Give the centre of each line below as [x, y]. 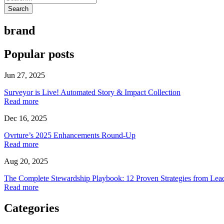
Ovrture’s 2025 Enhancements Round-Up [70, 135]
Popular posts [39, 54]
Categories [31, 208]
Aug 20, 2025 [26, 161]
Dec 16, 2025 [25, 118]
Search [18, 8]
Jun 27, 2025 [24, 75]
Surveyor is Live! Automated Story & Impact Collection [92, 92]
